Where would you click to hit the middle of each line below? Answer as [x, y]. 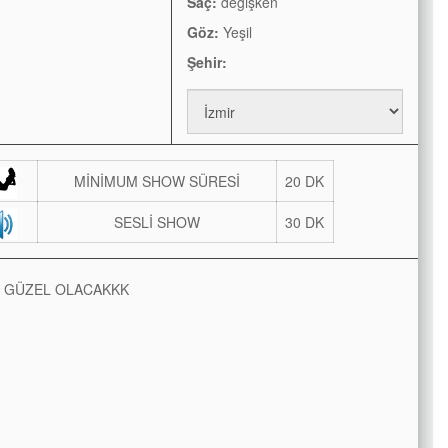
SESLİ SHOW [156, 222]
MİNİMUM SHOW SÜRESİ [156, 181]
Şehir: [206, 62]
